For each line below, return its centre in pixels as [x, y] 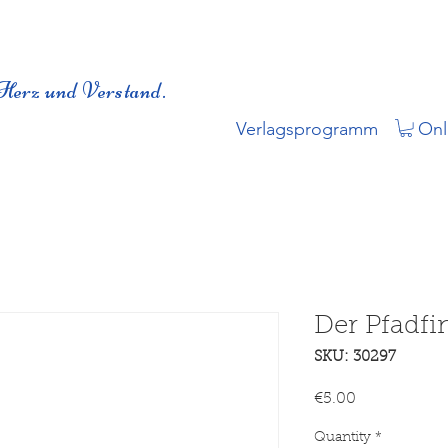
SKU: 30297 [354, 358]
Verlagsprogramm [307, 129]
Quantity [342, 438]
